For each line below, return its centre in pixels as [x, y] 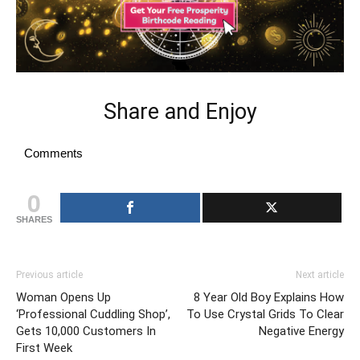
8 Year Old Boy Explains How [269, 297]
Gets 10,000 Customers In [86, 331]
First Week [44, 348]
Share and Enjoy [180, 111]
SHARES [34, 219]
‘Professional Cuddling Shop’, [93, 314]
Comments [53, 153]
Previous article [49, 274]
